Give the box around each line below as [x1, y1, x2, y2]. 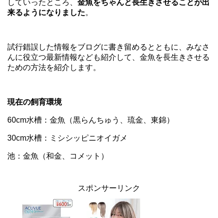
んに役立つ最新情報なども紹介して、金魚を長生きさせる [7, 53, 210, 61]
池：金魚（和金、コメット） [7, 151, 109, 160]
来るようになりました [7, 8, 85, 17]
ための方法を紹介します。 [7, 63, 101, 72]
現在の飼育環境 [7, 97, 62, 106]
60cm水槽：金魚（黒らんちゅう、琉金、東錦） [7, 115, 174, 124]
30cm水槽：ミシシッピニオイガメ [7, 133, 127, 142]
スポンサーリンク [78, 183, 140, 192]
